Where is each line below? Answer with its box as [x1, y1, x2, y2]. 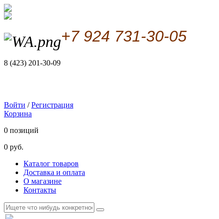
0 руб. [4, 142, 23, 151]
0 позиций [4, 126, 39, 134]
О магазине [23, 176, 62, 185]
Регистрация [31, 100, 73, 109]
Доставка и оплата [23, 168, 85, 176]
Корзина [4, 109, 32, 118]
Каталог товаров [23, 159, 79, 168]
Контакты [23, 185, 56, 194]
